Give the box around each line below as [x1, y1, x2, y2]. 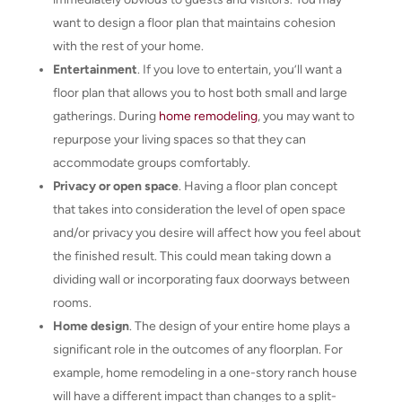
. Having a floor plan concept [178, 178, 337, 194]
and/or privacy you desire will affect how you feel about [52, 224, 361, 240]
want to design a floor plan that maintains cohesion [52, 14, 336, 31]
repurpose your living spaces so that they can [52, 131, 306, 147]
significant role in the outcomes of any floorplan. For [52, 341, 343, 357]
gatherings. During [52, 108, 159, 124]
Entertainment [52, 61, 137, 77]
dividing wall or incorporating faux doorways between [52, 271, 350, 287]
